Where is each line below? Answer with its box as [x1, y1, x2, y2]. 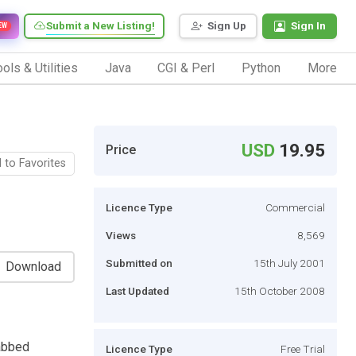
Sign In [291, 19, 326, 33]
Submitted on [106, 256, 172, 269]
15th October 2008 [234, 284, 325, 297]
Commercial [265, 200, 325, 214]
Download [6, 258, 61, 274]
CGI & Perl [157, 60, 215, 75]
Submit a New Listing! [46, 19, 155, 33]
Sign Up [207, 19, 246, 33]
